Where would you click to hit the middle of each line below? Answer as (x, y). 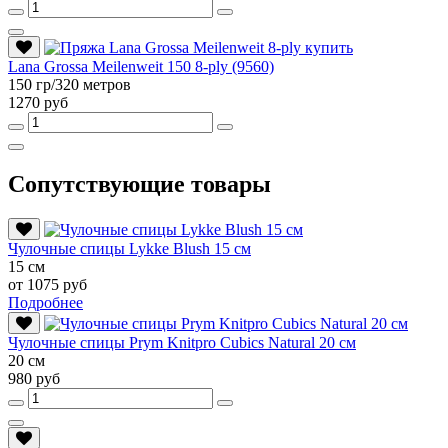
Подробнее (45, 302)
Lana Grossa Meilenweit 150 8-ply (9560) (141, 66)
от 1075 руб (47, 284)
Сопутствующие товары (139, 183)
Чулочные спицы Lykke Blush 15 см (129, 248)
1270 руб (38, 102)
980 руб (34, 378)
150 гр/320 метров (69, 84)
